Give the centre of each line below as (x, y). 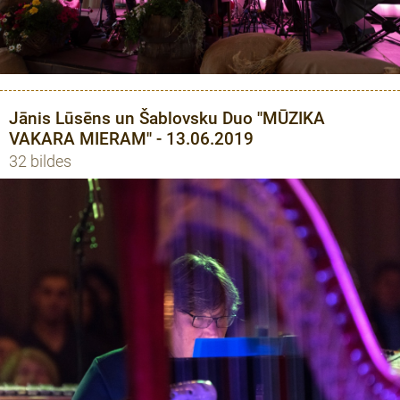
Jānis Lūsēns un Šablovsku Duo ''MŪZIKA (167, 118)
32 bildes (40, 162)
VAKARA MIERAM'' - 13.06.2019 (131, 138)
